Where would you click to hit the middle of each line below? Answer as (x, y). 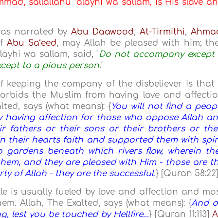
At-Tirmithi (163, 32)
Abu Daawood (103, 32)
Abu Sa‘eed (32, 43)
